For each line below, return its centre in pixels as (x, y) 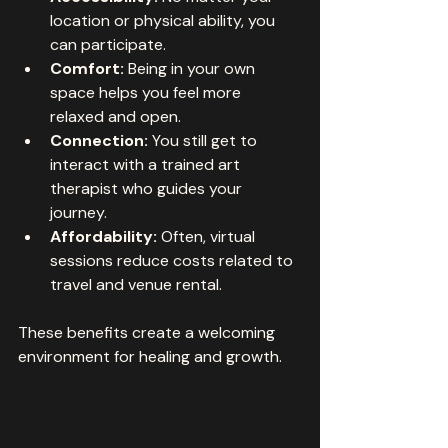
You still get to (204, 140)
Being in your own (191, 68)
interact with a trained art (147, 164)
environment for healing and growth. (150, 356)
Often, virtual (208, 236)
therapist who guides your (148, 188)
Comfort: (87, 68)
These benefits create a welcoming (148, 332)
